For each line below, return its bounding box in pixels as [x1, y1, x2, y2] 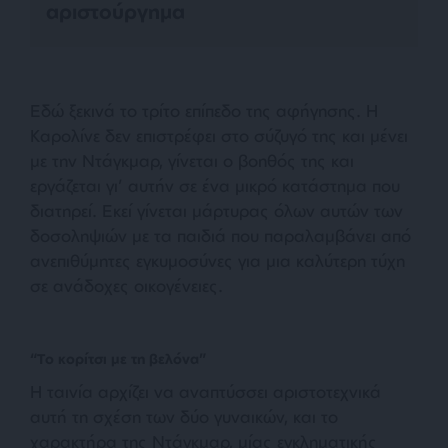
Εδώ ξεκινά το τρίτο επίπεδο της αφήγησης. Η [30, 100, 378, 122]
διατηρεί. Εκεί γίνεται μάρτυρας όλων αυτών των [30, 200, 403, 222]
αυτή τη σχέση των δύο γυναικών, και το [30, 406, 338, 428]
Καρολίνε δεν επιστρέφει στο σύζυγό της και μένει [30, 125, 408, 147]
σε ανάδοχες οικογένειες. [30, 275, 223, 297]
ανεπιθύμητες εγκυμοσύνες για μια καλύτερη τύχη [30, 250, 405, 272]
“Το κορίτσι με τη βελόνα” [30, 350, 206, 368]
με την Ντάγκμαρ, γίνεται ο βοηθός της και [30, 150, 354, 172]
